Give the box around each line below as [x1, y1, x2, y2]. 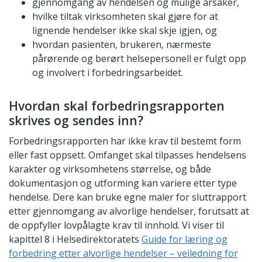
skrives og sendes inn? [9, 111, 143, 129]
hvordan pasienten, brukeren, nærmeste [32, 37, 211, 51]
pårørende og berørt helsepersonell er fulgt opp [32, 51, 246, 65]
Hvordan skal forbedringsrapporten [9, 96, 225, 114]
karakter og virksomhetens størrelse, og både [9, 162, 211, 175]
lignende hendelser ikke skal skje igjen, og [32, 23, 217, 37]
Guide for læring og [142, 232, 227, 246]
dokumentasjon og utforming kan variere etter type [9, 176, 237, 189]
